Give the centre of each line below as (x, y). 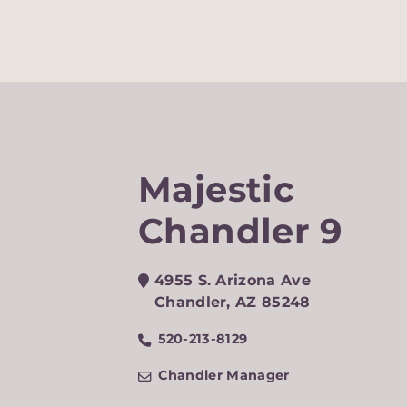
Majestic (217, 189)
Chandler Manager (223, 375)
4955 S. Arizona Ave (233, 280)
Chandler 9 (240, 231)
